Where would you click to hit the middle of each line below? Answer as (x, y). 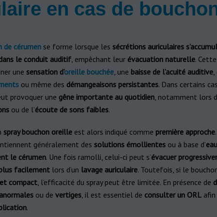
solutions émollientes (130, 144)
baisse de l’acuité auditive (172, 72)
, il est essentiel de (113, 195)
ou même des (42, 84)
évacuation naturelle (161, 59)
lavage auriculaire (109, 170)
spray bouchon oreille (38, 132)
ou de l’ (22, 109)
